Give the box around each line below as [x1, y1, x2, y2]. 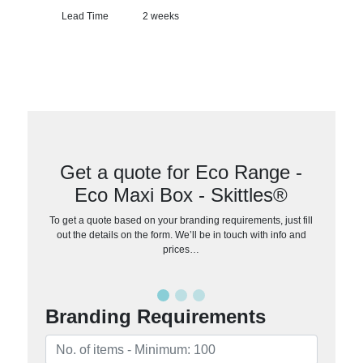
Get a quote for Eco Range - [60, 160, 303, 183]
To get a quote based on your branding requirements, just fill [49, 214, 314, 226]
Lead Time [61, 10, 109, 22]
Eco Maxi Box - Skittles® [75, 183, 288, 206]
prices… [163, 243, 200, 255]
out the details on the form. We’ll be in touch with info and [56, 228, 306, 241]
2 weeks [142, 10, 179, 22]
